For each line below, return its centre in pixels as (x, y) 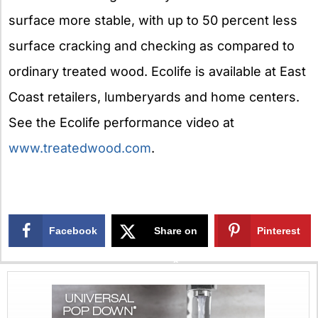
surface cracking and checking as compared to (152, 45)
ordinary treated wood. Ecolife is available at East (157, 71)
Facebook (73, 231)
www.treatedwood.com (80, 148)
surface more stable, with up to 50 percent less (153, 20)
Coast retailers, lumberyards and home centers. (154, 97)
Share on (176, 231)
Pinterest (279, 231)
